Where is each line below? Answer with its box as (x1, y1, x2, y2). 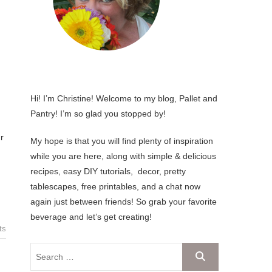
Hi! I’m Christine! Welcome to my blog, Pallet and (30, 93, 217, 103)
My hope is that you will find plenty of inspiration (30, 136, 216, 146)
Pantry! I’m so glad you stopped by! (30, 109, 166, 118)
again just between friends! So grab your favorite (30, 197, 217, 206)
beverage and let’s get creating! (30, 212, 152, 222)
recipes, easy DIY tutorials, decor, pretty (30, 166, 186, 176)
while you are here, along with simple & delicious (30, 151, 216, 161)
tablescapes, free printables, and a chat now (30, 182, 200, 191)
